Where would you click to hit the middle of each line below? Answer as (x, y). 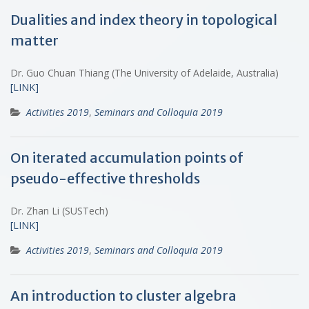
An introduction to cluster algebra (123, 295)
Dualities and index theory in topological (144, 19)
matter (34, 40)
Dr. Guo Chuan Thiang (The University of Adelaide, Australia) (144, 72)
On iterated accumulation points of (127, 157)
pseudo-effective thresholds (105, 178)
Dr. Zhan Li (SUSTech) (59, 210)
